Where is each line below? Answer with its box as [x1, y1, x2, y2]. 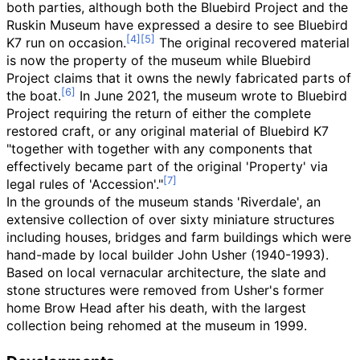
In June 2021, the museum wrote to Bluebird [76, 88, 347, 104]
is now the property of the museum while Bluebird [6, 52, 311, 69]
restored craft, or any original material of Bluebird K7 [6, 123, 329, 140]
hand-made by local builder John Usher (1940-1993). [6, 247, 329, 264]
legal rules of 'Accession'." [6, 176, 163, 193]
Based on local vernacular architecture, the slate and [6, 264, 326, 281]
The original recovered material [155, 35, 350, 51]
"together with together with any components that [6, 141, 313, 157]
